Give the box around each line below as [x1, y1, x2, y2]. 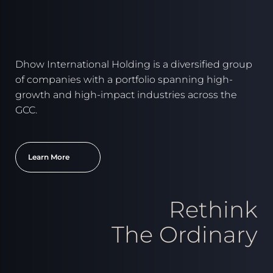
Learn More [28, 157, 69, 167]
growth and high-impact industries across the [15, 94, 237, 106]
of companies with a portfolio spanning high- [15, 79, 233, 91]
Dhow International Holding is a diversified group [15, 63, 252, 76]
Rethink [169, 200, 258, 229]
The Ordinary [112, 225, 258, 253]
